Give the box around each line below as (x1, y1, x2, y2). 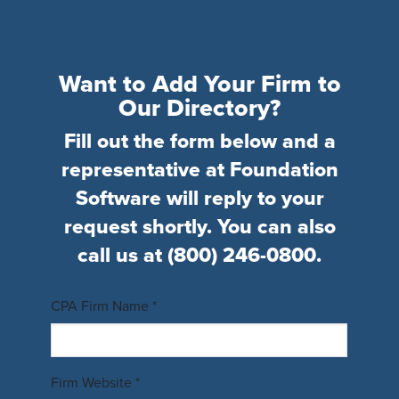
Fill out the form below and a (63, 128, 336, 154)
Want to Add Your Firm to (58, 69, 341, 99)
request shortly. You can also (63, 214, 336, 240)
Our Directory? (118, 93, 281, 123)
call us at (77, 242, 167, 268)
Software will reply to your (75, 185, 324, 211)
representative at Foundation (61, 157, 338, 183)
